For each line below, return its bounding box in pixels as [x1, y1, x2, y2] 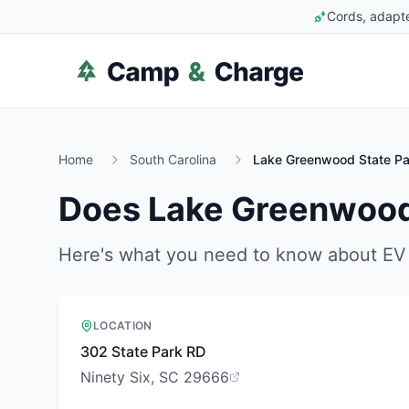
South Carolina [130, 152, 216, 167]
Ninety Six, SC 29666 [80, 368, 229, 386]
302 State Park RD [80, 342, 206, 361]
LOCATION [93, 319, 152, 332]
